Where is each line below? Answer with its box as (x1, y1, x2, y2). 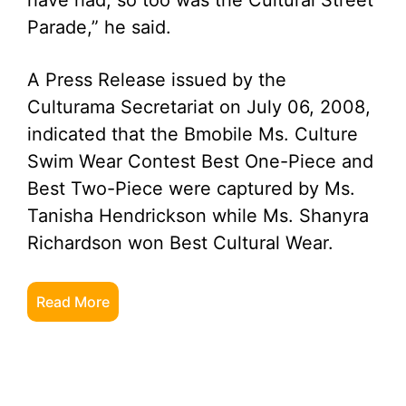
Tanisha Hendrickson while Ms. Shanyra (27, 205, 369, 227)
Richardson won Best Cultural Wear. (27, 232, 333, 254)
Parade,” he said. (27, 16, 171, 38)
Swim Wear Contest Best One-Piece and (27, 150, 373, 172)
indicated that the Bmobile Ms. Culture (27, 123, 358, 145)
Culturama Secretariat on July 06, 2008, (27, 96, 371, 118)
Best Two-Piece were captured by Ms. (27, 178, 355, 199)
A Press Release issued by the (27, 69, 286, 91)
